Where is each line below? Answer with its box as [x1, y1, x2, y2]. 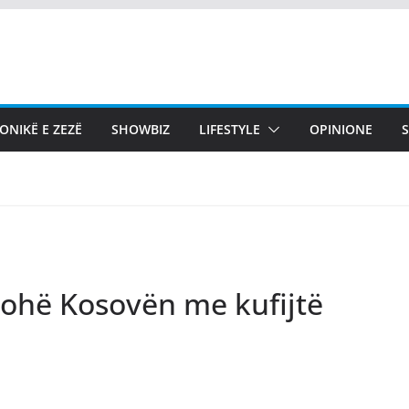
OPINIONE [309, 121, 372, 138]
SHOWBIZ [111, 121, 170, 138]
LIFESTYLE [199, 121, 260, 138]
